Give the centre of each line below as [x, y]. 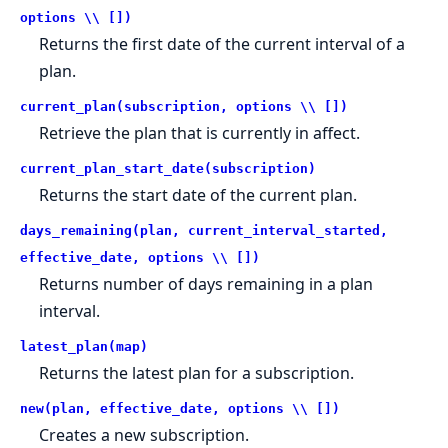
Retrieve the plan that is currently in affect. [200, 132]
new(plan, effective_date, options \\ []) [180, 408]
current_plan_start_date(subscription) [168, 168]
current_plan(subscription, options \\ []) [184, 106]
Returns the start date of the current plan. [198, 194]
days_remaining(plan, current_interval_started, [204, 230]
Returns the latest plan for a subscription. [197, 372]
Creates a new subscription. [144, 434]
